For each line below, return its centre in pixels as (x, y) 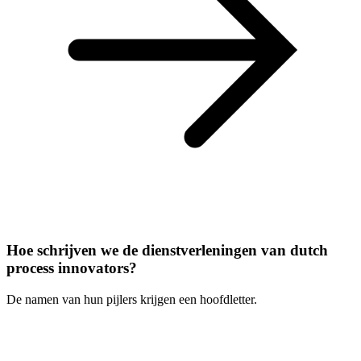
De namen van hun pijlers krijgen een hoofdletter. (132, 300)
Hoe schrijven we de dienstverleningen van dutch (167, 251)
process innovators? (72, 268)
